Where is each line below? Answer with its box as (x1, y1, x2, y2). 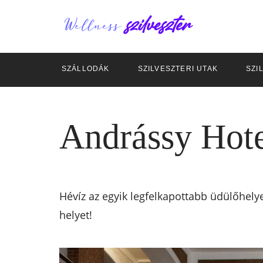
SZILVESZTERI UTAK (137, 65, 218, 73)
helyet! (59, 207, 92, 222)
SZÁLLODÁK (61, 65, 110, 73)
